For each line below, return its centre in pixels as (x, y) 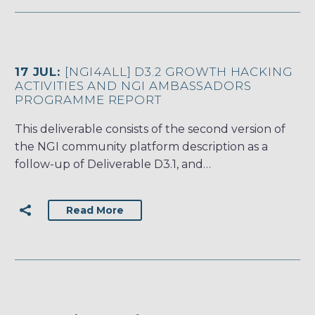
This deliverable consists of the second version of (150, 129)
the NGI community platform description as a (141, 147)
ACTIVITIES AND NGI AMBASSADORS (133, 86)
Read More (95, 210)
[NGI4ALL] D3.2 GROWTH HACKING (179, 72)
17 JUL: (40, 72)
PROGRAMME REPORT (88, 100)
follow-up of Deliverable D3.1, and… (113, 165)
